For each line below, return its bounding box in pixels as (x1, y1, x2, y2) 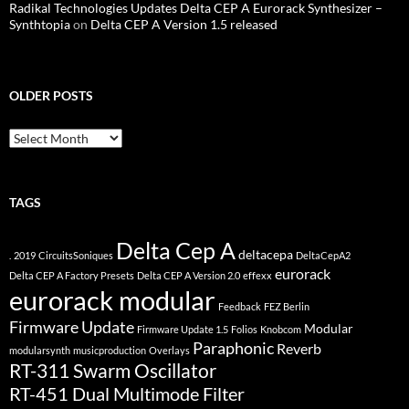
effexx (243, 269, 272, 282)
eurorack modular (9, 284, 215, 317)
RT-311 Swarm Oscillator (9, 359, 216, 383)
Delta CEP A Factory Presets (9, 269, 134, 282)
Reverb (277, 340, 321, 358)
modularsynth (9, 344, 70, 357)
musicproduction (73, 344, 146, 357)
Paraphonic (193, 338, 274, 359)
